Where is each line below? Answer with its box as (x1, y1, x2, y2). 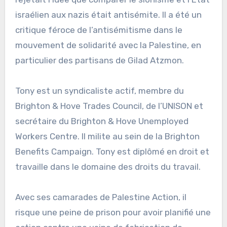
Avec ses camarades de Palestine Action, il (15, 192, 186, 202)
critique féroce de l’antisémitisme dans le (15, 24, 182, 35)
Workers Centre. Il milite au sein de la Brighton (15, 131, 200, 141)
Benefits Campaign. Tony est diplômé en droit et (15, 146, 209, 157)
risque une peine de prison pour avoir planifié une (15, 207, 211, 217)
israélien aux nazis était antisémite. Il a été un (15, 9, 202, 20)
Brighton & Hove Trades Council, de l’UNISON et (15, 100, 203, 111)
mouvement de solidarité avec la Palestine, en (15, 40, 201, 50)
